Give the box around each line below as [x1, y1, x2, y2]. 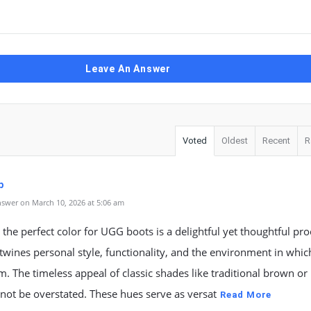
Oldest [221, 135, 248, 146]
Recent [262, 135, 290, 146]
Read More [220, 289, 272, 300]
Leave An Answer [85, 63, 171, 74]
